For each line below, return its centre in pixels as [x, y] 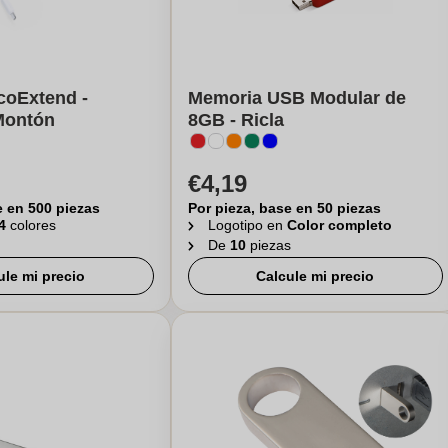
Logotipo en [247, 225]
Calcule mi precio [315, 276]
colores [33, 225]
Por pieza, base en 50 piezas [284, 208]
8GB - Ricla [235, 120]
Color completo [339, 225]
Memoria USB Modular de [296, 98]
